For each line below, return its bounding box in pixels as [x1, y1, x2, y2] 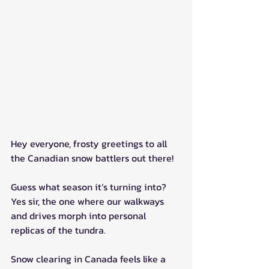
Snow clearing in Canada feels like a [11, 252, 168, 267]
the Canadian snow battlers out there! [11, 151, 174, 166]
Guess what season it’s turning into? [11, 180, 169, 195]
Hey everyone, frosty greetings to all [11, 136, 169, 151]
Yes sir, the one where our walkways [11, 194, 166, 209]
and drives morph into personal [11, 208, 148, 223]
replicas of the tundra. [11, 223, 106, 238]
